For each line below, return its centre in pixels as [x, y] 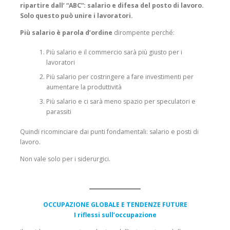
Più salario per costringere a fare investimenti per [120, 77]
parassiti [59, 112]
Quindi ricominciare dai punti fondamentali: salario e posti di [109, 131]
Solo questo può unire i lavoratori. [76, 15]
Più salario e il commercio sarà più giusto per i [114, 52]
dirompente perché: [143, 33]
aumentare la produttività [84, 87]
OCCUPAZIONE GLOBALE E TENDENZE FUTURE [115, 205]
